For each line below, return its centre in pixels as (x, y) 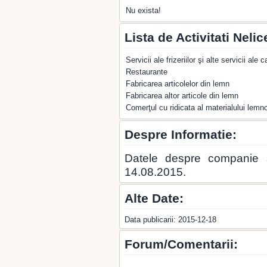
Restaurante (147, 72)
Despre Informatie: (181, 134)
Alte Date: (154, 198)
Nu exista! (143, 10)
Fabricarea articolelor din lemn (178, 84)
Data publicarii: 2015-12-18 (170, 220)
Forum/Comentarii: (181, 244)
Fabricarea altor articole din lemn (182, 96)
